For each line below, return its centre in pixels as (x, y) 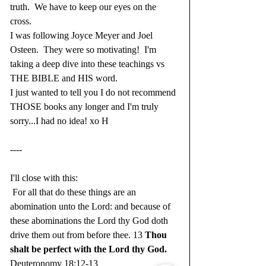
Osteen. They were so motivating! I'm (84, 50)
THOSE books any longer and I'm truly (85, 107)
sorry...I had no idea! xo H (59, 121)
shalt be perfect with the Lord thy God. (88, 249)
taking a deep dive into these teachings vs (88, 64)
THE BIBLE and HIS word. (65, 78)
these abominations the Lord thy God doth (90, 221)
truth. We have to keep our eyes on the (84, 7)
